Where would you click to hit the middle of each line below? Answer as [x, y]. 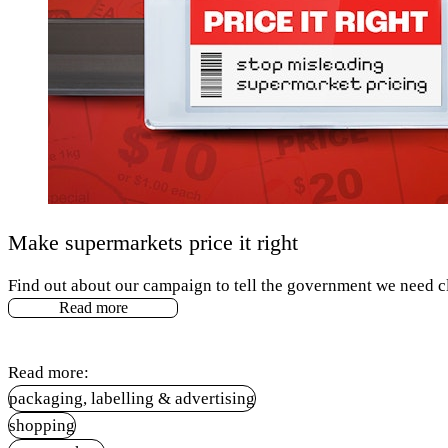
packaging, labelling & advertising [132, 398]
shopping [42, 425]
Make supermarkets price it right [153, 242]
